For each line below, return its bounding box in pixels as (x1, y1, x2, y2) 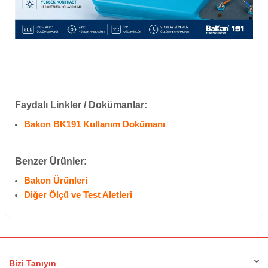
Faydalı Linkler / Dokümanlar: (15, 99, 147, 110)
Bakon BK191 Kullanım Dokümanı (24, 119, 165, 129)
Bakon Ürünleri (24, 175, 87, 185)
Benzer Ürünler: (15, 156, 87, 166)
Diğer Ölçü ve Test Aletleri (24, 190, 132, 200)
